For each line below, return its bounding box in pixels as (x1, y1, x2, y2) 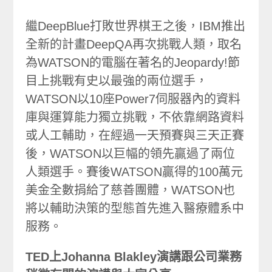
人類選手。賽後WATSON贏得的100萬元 (25, 165, 243, 178)
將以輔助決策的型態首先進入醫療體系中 (25, 202, 245, 215)
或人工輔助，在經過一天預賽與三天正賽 (25, 129, 245, 142)
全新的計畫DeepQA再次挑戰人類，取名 (25, 38, 242, 51)
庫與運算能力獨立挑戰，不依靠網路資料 (25, 110, 245, 124)
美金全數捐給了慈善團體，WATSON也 (25, 183, 236, 197)
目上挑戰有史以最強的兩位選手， (25, 74, 208, 87)
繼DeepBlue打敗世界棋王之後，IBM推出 (25, 19, 246, 33)
